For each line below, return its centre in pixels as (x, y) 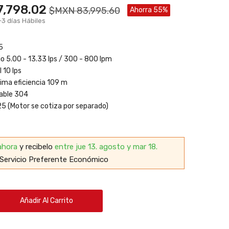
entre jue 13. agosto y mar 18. (106, 146)
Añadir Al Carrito (47, 201)
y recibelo (37, 146)
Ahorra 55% (148, 10)
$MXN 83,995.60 (84, 10)
